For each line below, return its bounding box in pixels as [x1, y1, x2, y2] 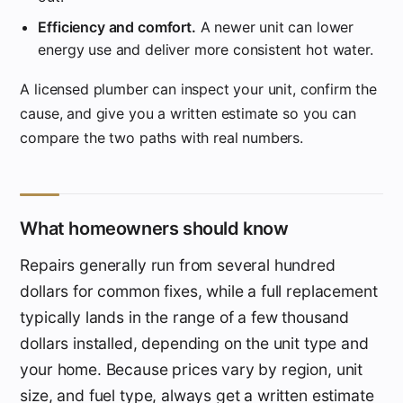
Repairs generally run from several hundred [20, 255, 336, 274]
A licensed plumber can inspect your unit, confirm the [20, 80, 377, 98]
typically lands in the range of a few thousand [20, 308, 350, 327]
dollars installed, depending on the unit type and [20, 334, 369, 353]
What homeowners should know [20, 218, 289, 239]
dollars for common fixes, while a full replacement [20, 282, 378, 300]
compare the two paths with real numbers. [20, 129, 303, 147]
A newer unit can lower [195, 18, 354, 36]
